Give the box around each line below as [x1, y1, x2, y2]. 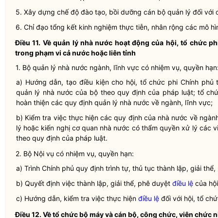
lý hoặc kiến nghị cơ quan [16, 124, 100, 132]
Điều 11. [15, 38, 41, 47]
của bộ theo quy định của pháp [73, 88, 182, 96]
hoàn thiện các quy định [16, 98, 94, 107]
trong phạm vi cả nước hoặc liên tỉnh [15, 49, 136, 57]
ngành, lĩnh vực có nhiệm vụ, [88, 63, 183, 72]
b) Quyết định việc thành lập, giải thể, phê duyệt [16, 179, 172, 187]
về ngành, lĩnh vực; [149, 98, 213, 107]
